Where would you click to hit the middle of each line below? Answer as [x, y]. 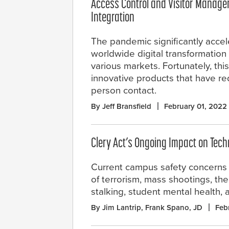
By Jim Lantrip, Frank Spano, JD [147, 207]
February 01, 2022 [196, 106]
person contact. [124, 90]
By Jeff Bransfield [121, 106]
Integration [113, 18]
